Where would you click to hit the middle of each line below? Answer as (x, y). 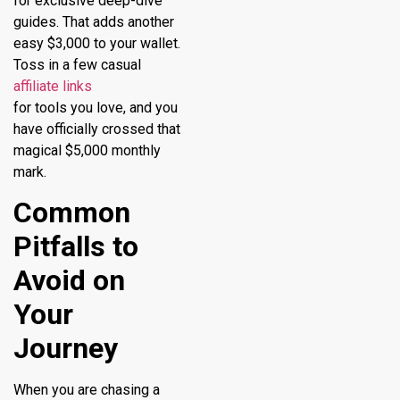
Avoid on (69, 281)
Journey (66, 349)
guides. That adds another (94, 21)
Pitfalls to (76, 247)
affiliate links (53, 86)
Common (72, 213)
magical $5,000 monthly (87, 150)
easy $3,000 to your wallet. (97, 43)
